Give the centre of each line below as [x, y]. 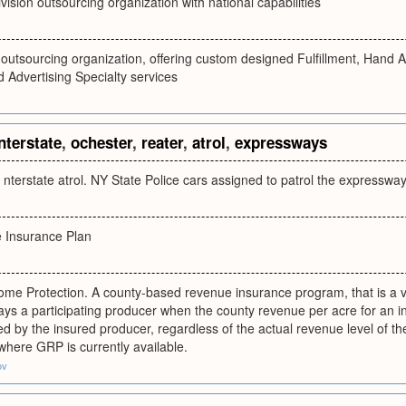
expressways [281, 142]
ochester [101, 142]
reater [162, 142]
